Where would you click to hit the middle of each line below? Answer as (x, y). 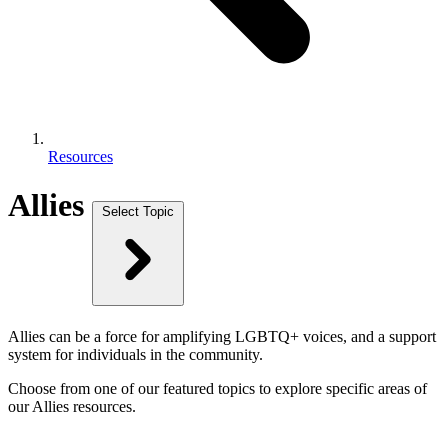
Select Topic (138, 212)
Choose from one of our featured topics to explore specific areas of (217, 388)
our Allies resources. (72, 406)
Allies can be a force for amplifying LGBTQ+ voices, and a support (222, 336)
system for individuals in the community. (135, 354)
